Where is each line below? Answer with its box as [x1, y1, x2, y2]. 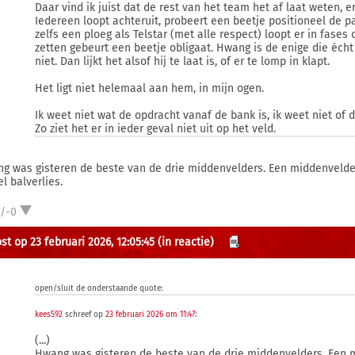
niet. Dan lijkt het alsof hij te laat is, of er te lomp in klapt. [35, 55, 330, 68]
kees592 [35, 310, 63, 319]
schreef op [63, 310, 106, 319]
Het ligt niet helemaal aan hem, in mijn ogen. [35, 82, 265, 95]
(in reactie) [158, 235, 214, 249]
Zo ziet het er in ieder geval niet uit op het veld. [35, 122, 277, 136]
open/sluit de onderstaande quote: [35, 284, 163, 293]
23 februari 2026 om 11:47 [105, 310, 196, 319]
